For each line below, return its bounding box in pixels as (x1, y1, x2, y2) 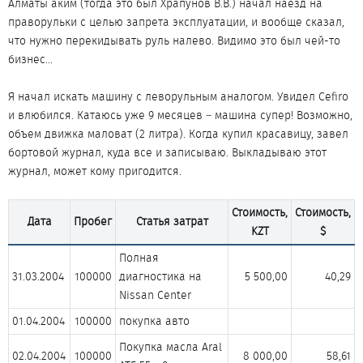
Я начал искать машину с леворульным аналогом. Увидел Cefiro (8, 88, 348, 105)
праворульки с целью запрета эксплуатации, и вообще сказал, (8, 14, 344, 30)
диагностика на (119, 268, 202, 284)
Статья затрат (135, 213, 208, 229)
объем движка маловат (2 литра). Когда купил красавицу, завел (8, 126, 348, 142)
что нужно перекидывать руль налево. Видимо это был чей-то (8, 32, 340, 49)
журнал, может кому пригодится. (8, 163, 181, 179)
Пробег (74, 213, 112, 229)
